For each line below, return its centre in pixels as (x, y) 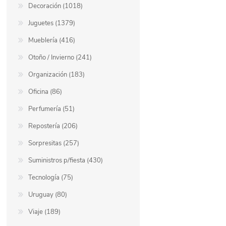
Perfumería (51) (52, 109)
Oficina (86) (45, 92)
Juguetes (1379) (52, 23)
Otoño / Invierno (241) (60, 58)
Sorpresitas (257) (54, 144)
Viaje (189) (45, 212)
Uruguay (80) (48, 195)
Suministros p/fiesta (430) (66, 161)
